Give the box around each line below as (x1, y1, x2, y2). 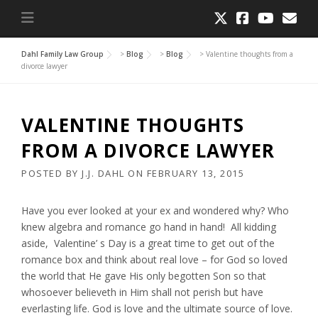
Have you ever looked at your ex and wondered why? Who (21, 203, 289, 217)
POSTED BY (21, 166, 82, 180)
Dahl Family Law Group (21, 48, 104, 59)
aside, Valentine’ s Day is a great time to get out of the (21, 236, 275, 250)
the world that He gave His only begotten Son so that (21, 268, 266, 283)
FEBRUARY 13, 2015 (146, 166, 244, 180)
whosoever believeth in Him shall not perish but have (21, 285, 263, 299)
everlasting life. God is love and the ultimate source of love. (21, 301, 295, 315)
